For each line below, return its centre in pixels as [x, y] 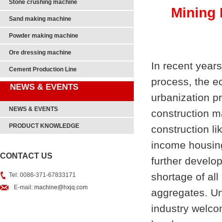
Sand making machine [40, 19]
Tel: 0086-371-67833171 [42, 175]
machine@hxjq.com [61, 187]
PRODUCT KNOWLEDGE [44, 126]
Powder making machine [44, 36]
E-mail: [24, 187]
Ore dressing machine [40, 53]
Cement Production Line [43, 69]
